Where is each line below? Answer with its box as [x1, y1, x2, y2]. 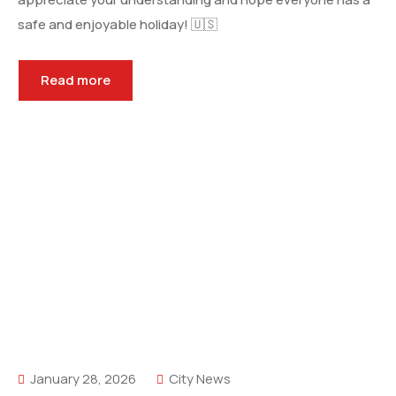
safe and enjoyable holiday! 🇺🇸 [18, 15, 217, 34]
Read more [41, 71, 110, 89]
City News [169, 369, 231, 388]
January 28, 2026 [27, 369, 136, 388]
